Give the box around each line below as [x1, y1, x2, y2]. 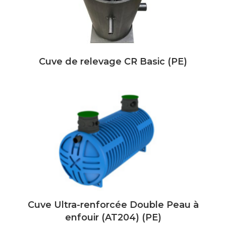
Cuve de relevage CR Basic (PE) [39, 56, 187, 67]
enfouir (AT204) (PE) [65, 212, 161, 223]
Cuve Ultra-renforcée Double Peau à [27, 199, 199, 210]
